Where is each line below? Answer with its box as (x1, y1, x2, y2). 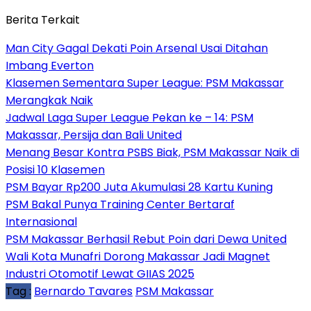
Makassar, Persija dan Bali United (6, 126, 182, 143)
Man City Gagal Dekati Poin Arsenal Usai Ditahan (6, 40, 268, 56)
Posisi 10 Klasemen (6, 161, 105, 178)
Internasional (6, 213, 77, 230)
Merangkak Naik (6, 92, 93, 108)
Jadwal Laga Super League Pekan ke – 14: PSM (6, 109, 253, 126)
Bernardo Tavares (34, 283, 133, 299)
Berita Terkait (6, 11, 80, 28)
